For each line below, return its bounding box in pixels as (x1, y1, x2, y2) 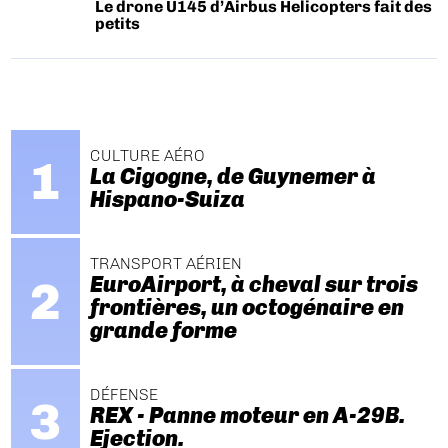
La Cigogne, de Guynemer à (89, 162, 376, 190)
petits (95, 14, 141, 34)
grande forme (89, 317, 237, 345)
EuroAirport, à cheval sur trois (89, 271, 418, 299)
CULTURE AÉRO (89, 145, 205, 165)
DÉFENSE (89, 385, 158, 405)
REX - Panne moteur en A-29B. (89, 402, 405, 430)
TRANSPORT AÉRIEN (89, 254, 242, 274)
